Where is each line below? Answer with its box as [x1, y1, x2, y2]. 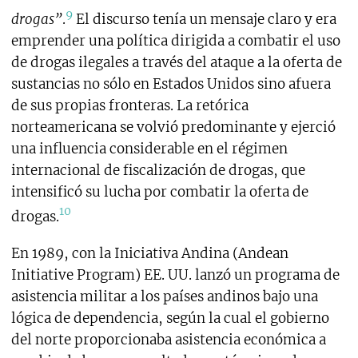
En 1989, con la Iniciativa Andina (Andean [10, 245, 288, 263]
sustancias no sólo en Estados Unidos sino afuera [10, 74, 331, 93]
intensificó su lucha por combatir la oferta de [10, 182, 308, 201]
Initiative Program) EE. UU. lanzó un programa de [10, 266, 340, 284]
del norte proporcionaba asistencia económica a [10, 331, 326, 349]
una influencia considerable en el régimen [10, 139, 288, 157]
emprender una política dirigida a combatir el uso [10, 31, 340, 50]
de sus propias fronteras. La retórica [10, 96, 249, 114]
